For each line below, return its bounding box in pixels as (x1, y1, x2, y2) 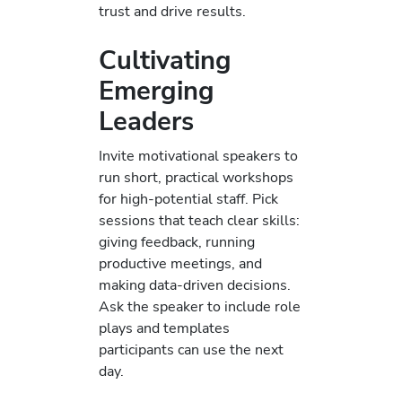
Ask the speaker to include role (99, 295, 301, 317)
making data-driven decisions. (99, 274, 291, 295)
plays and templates (99, 317, 230, 338)
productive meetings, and (99, 252, 262, 274)
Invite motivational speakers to (99, 144, 298, 166)
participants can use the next (99, 338, 284, 360)
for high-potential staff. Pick (99, 188, 278, 209)
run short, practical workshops (99, 166, 293, 188)
